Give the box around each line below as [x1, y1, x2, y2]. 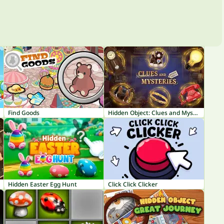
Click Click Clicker [108, 180, 157, 188]
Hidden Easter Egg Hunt [8, 180, 77, 188]
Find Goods [8, 108, 39, 117]
